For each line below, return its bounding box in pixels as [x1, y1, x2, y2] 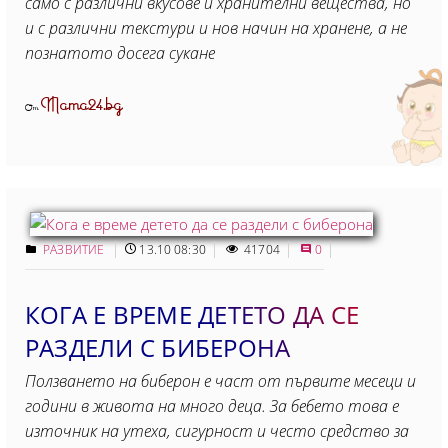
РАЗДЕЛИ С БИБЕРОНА [25, 331, 291, 364]
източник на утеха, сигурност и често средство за [25, 420, 409, 442]
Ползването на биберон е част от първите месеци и [25, 370, 416, 392]
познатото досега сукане [25, 42, 215, 64]
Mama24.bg [41, 91, 123, 120]
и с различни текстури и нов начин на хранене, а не [25, 17, 407, 39]
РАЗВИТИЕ [43, 241, 108, 258]
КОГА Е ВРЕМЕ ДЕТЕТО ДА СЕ [25, 298, 359, 331]
